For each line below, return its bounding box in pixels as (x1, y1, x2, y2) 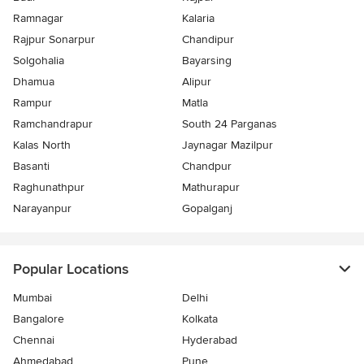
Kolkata (182, 311, 218, 326)
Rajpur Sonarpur (13, 32, 95, 46)
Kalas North (13, 137, 71, 152)
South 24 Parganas (182, 116, 277, 131)
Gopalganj (182, 201, 232, 215)
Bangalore (13, 311, 64, 326)
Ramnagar (13, 11, 63, 25)
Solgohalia (13, 53, 64, 67)
